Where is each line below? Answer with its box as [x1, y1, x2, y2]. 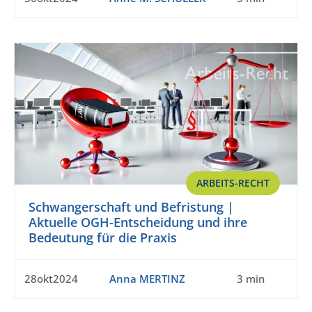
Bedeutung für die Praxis [29, 229, 177, 247]
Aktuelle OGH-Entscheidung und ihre [29, 214, 247, 231]
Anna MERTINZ [109, 272, 185, 286]
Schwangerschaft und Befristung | [29, 198, 234, 216]
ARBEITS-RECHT [196, 176, 270, 190]
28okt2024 [24, 272, 78, 286]
